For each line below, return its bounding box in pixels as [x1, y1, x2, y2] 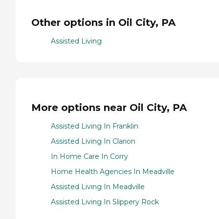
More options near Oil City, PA [31, 101, 187, 113]
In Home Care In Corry [51, 152, 128, 161]
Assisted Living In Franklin [51, 122, 138, 131]
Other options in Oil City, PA [31, 16, 175, 28]
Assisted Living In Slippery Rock [51, 197, 159, 207]
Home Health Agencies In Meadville [51, 167, 175, 176]
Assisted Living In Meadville [51, 182, 145, 192]
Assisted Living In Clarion [51, 137, 135, 146]
